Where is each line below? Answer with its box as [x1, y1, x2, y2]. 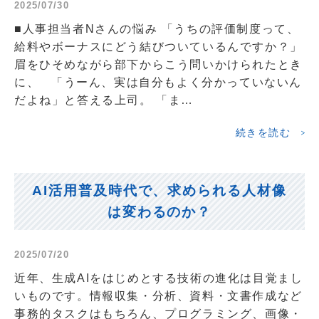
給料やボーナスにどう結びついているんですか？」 [14, 40, 303, 53]
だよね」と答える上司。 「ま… [14, 93, 194, 106]
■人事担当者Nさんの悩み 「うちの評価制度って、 [14, 22, 300, 35]
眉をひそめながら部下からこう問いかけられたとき [14, 58, 303, 70]
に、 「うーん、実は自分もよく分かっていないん [14, 75, 302, 88]
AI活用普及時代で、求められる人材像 [32, 182, 287, 198]
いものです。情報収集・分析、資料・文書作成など [14, 289, 303, 302]
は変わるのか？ [107, 204, 212, 219]
